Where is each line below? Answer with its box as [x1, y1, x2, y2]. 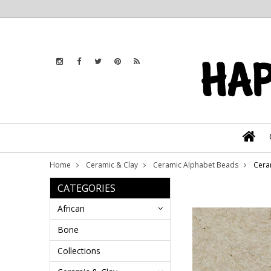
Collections [57, 245, 100, 256]
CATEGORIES [57, 181, 116, 195]
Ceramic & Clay [86, 160, 138, 170]
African [57, 203, 85, 214]
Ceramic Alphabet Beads [153, 160, 238, 170]
